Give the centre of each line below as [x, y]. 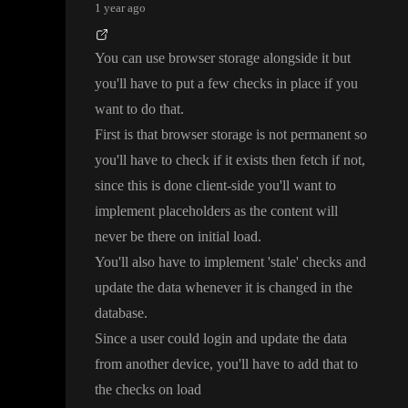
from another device [152, 364]
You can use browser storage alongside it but [223, 58]
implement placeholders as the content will [216, 211]
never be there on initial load [176, 237]
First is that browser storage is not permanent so [231, 135]
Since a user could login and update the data [221, 339]
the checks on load [148, 390]
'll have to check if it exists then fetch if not [239, 160]
